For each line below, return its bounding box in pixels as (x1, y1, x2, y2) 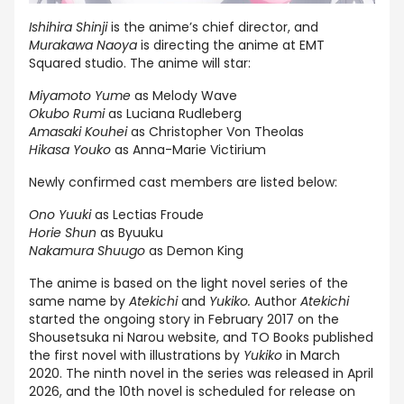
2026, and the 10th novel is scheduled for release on (29, 381, 355, 400)
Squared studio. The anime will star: (29, 53, 251, 72)
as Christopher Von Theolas (127, 122, 304, 141)
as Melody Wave (131, 86, 237, 105)
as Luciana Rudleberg (105, 104, 242, 123)
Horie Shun (29, 223, 96, 242)
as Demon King (145, 241, 243, 260)
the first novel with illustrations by (29, 345, 243, 364)
